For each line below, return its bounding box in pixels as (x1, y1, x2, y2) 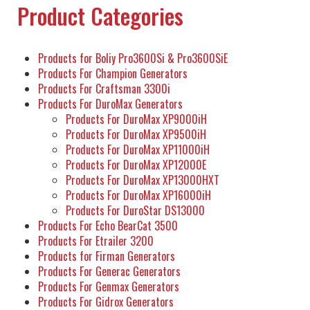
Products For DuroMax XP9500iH (66, 126, 206, 143)
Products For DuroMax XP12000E (66, 156, 206, 174)
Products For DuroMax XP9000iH (66, 111, 207, 128)
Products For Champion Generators (38, 65, 188, 82)
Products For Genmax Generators (38, 278, 179, 295)
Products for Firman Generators (38, 248, 175, 265)
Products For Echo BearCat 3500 (38, 217, 178, 235)
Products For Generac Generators (38, 263, 181, 280)
